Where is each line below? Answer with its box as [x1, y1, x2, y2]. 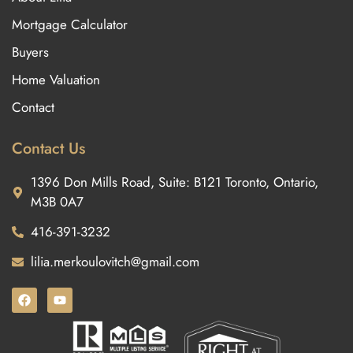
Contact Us [12, 137, 85, 161]
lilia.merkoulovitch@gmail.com [30, 252, 199, 272]
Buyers [12, 43, 49, 62]
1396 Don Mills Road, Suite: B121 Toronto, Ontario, [30, 173, 318, 192]
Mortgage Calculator [12, 15, 128, 35]
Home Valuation [12, 70, 100, 90]
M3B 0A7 [30, 192, 84, 212]
